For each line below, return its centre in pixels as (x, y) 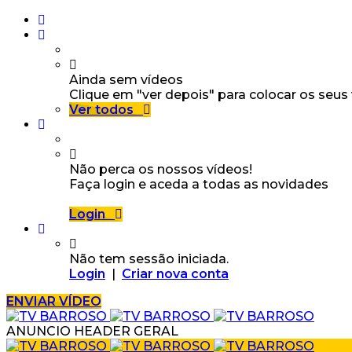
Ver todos (101, 110)
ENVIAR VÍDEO (54, 301)
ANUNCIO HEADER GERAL (92, 331)
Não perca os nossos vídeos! (161, 169)
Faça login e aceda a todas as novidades (199, 184)
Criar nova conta (175, 274)
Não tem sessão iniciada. (149, 259)
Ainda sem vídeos (126, 80)
